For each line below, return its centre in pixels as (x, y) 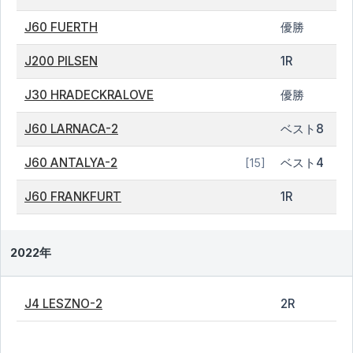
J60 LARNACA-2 (71, 129)
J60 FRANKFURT (73, 197)
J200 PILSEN (61, 61)
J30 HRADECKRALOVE (89, 95)
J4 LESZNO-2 (63, 304)
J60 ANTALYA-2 (71, 163)
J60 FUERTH (61, 27)
